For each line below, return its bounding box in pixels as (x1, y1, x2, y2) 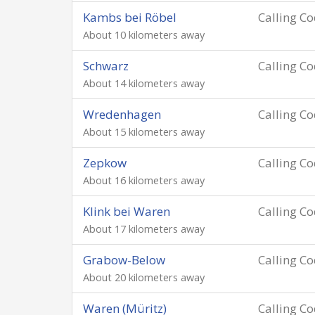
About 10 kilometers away (83, 28, 205, 41)
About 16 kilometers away (83, 174, 205, 187)
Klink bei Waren (83, 203, 170, 219)
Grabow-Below (83, 252, 165, 268)
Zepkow (83, 155, 127, 171)
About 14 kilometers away (83, 77, 205, 90)
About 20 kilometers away (83, 271, 205, 284)
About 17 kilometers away (83, 222, 205, 236)
